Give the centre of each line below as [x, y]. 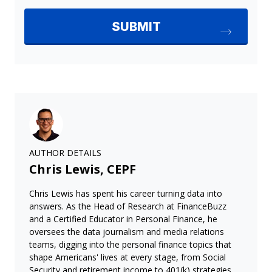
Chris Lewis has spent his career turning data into [126, 193]
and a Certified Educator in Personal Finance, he [123, 219]
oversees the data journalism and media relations [127, 232]
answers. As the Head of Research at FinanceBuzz [128, 206]
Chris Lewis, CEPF [83, 169]
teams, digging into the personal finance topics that [130, 244]
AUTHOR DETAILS [65, 153]
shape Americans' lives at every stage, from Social [127, 257]
